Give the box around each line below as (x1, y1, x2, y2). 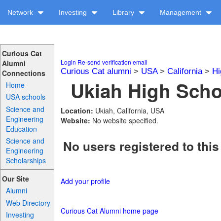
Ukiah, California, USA (95, 106, 164, 115)
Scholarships (6, 155, 46, 165)
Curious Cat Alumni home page (60, 206, 158, 216)
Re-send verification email (77, 58, 147, 66)
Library (112, 8, 136, 16)
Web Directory (6, 197, 51, 208)
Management (160, 8, 203, 16)
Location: (60, 106, 95, 115)
